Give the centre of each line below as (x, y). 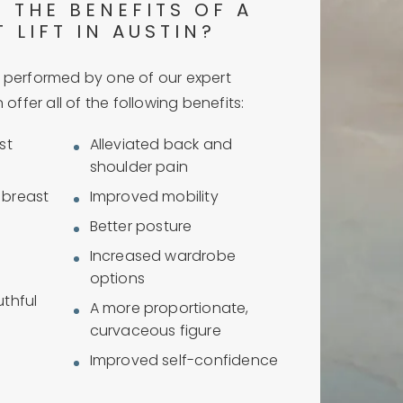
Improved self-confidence (184, 362)
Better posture (141, 228)
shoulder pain (139, 168)
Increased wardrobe (163, 257)
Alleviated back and (161, 146)
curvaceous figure (155, 332)
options (117, 280)
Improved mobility (154, 198)
